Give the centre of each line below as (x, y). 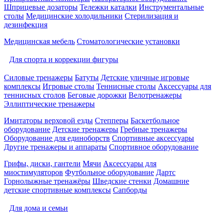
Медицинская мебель (39, 41)
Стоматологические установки (128, 41)
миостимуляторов (33, 172)
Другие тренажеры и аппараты (55, 147)
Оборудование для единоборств (57, 138)
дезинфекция (26, 25)
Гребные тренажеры (154, 129)
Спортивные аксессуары (153, 138)
